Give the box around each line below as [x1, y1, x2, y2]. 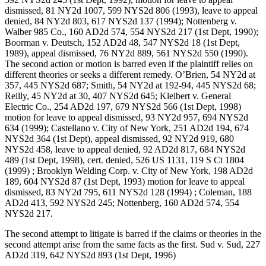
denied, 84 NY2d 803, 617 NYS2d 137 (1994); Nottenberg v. [5, 16, 237, 27]
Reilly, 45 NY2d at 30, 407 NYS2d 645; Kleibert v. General [5, 91, 231, 102]
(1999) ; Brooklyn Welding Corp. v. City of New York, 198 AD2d [5, 166, 253, 176]
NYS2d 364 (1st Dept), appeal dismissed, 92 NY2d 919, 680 [5, 134, 234, 144]
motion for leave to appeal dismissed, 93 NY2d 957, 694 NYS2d [5, 112, 248, 123]
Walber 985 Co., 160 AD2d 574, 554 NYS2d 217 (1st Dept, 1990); [5, 27, 258, 37]
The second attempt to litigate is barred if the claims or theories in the [5, 229, 261, 239]
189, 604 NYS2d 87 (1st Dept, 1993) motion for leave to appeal [5, 176, 245, 187]
